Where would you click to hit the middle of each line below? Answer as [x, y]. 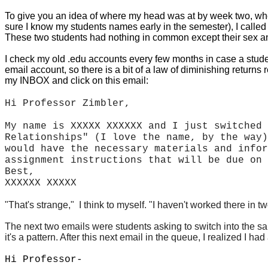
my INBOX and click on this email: [77, 81]
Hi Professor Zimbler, [68, 104]
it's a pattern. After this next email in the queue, [104, 237]
